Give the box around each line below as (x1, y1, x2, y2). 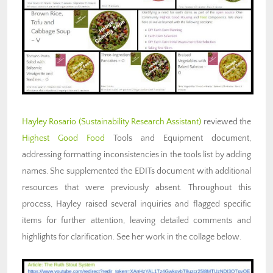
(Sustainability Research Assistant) (78, 117, 202, 127)
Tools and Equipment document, (105, 133, 251, 144)
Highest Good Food (22, 133, 105, 144)
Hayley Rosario (22, 117, 79, 127)
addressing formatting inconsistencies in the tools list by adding (22, 150, 251, 160)
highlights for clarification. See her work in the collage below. (22, 232, 241, 243)
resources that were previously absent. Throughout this (22, 183, 251, 193)
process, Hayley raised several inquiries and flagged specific (22, 199, 251, 210)
